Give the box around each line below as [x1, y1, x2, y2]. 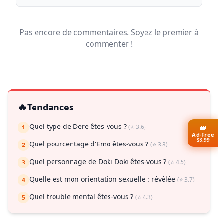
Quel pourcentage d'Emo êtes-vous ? [29, 139, 150, 149]
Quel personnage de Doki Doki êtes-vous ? [29, 157, 168, 166]
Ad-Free [192, 131, 214, 138]
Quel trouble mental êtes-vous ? [29, 192, 135, 201]
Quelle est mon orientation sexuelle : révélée [29, 174, 177, 184]
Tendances [27, 101, 73, 113]
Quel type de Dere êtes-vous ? [29, 122, 128, 131]
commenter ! [85, 38, 133, 50]
